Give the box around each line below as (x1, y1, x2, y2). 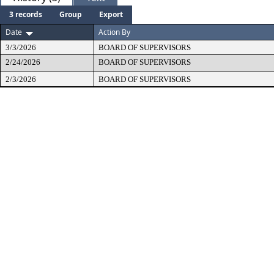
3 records (9, 9, 42, 20)
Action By (98, 27, 130, 37)
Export (99, 9, 123, 20)
